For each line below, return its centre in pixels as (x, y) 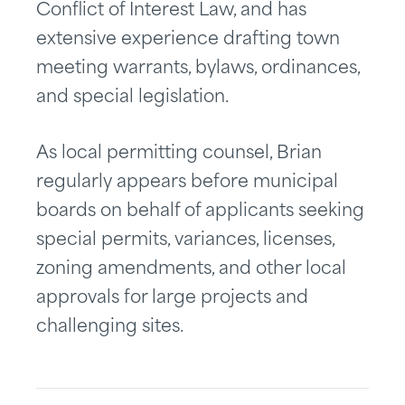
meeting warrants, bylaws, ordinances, (198, 69)
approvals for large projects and (172, 299)
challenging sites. (110, 328)
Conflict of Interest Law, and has (171, 11)
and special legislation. (132, 98)
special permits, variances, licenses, (185, 241)
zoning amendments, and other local (191, 270)
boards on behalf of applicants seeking (200, 212)
